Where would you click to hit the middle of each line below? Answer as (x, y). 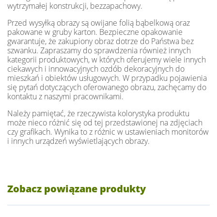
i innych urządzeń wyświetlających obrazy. (78, 141)
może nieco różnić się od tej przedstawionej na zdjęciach (105, 122)
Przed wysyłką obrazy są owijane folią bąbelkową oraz (99, 23)
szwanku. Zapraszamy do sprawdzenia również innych (99, 50)
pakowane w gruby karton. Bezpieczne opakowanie (95, 32)
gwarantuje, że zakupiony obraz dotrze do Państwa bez (101, 41)
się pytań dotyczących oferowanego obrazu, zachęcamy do (107, 87)
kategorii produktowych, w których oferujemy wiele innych (107, 59)
